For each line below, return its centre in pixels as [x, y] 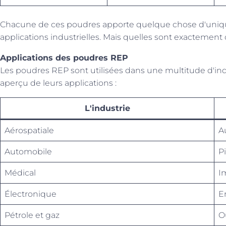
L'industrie [107, 108]
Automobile [28, 152]
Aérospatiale [29, 130]
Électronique [31, 194]
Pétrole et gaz [32, 215]
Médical [20, 173]
